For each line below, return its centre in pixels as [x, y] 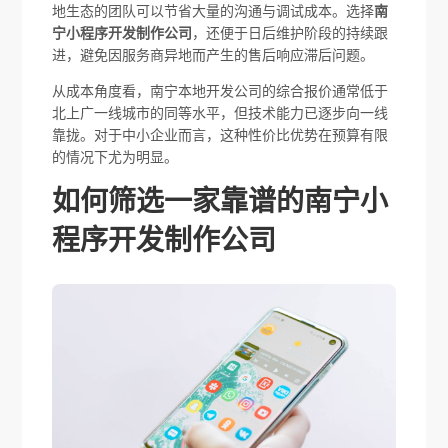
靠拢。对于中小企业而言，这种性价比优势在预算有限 [220, 134]
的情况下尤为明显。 [115, 156]
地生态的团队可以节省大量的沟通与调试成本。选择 [213, 10]
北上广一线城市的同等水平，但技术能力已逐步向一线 [220, 112]
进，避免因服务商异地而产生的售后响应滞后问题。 [213, 54]
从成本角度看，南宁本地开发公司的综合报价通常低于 [220, 90]
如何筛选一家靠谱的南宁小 [220, 201]
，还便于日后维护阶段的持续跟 [290, 32]
